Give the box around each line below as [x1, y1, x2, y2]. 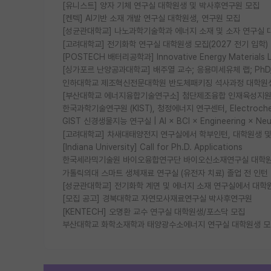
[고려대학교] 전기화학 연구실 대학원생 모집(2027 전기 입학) [62, 39, 268, 49]
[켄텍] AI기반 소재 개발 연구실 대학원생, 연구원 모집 [62, 13, 240, 23]
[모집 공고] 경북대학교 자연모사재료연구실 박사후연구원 [62, 194, 252, 204]
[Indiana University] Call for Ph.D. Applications [62, 142, 243, 152]
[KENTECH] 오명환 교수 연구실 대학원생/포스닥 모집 [62, 206, 245, 217]
